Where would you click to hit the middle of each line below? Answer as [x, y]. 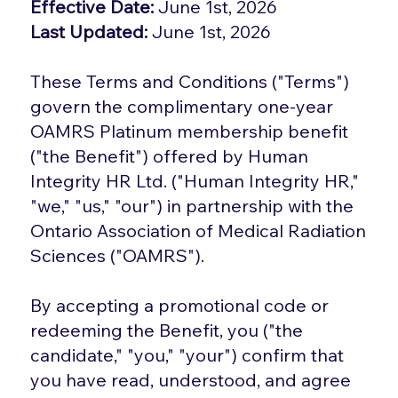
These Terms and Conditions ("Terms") [190, 81]
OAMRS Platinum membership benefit [190, 131]
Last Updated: [92, 31]
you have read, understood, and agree [191, 379]
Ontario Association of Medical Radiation [199, 230]
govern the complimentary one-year [182, 106]
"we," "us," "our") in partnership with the [192, 205]
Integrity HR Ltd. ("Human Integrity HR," [195, 180]
